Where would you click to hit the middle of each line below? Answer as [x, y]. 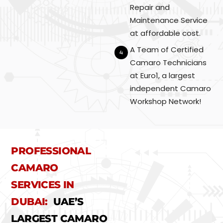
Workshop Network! [166, 101]
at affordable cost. [166, 33]
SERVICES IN [43, 184]
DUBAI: [31, 201]
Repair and [150, 7]
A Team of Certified [167, 49]
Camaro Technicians [168, 62]
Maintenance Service [169, 20]
